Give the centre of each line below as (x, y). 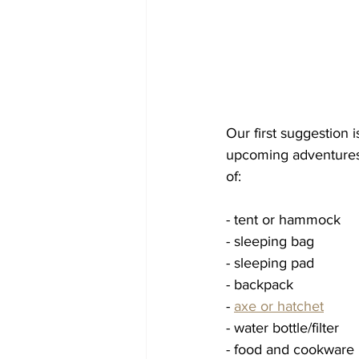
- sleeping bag (270, 241)
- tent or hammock (285, 219)
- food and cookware (290, 349)
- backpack (260, 284)
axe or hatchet (279, 306)
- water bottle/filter (284, 327)
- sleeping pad (270, 262)
